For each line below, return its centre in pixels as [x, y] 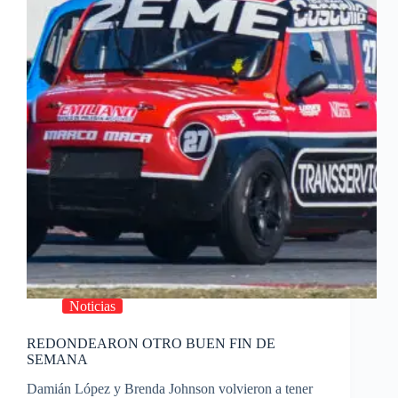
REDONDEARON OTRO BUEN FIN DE [151, 344]
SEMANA [57, 360]
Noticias [92, 306]
